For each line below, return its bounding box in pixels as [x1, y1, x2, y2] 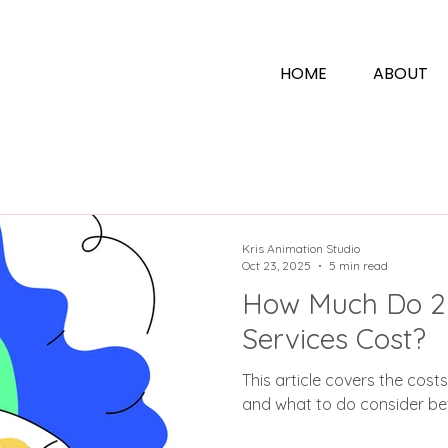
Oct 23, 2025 [242, 258, 311, 273]
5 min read [329, 258, 388, 273]
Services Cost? [242, 321, 426, 356]
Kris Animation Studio [242, 241, 360, 256]
